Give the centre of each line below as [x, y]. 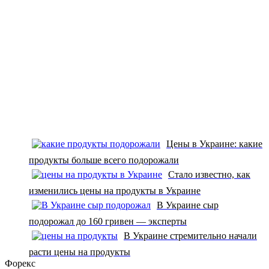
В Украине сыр [188, 205]
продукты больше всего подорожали [104, 160]
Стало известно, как [209, 174]
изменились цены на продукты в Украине [115, 190]
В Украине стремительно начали [190, 235]
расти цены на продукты [80, 252]
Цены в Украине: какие [214, 144]
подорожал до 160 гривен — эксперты [108, 221]
